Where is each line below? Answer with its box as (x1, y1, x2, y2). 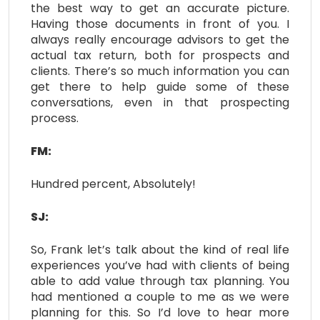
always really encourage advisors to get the (31, 31, 289, 48)
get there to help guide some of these (31, 78, 289, 95)
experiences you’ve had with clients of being (31, 256, 289, 274)
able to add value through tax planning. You (31, 272, 289, 289)
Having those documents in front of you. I (31, 15, 289, 32)
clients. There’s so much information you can (31, 62, 289, 79)
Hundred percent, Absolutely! (31, 175, 196, 192)
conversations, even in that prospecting (31, 94, 289, 111)
